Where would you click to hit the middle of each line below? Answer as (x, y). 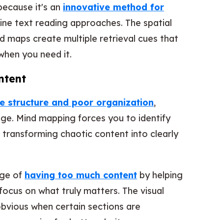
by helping (160, 175)
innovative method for (113, 7)
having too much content (81, 175)
